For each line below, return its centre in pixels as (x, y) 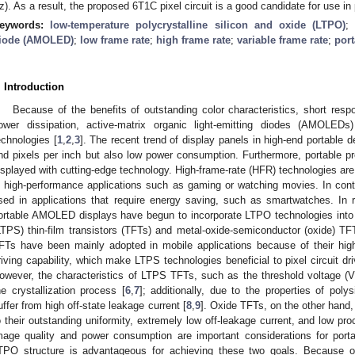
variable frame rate (282, 40)
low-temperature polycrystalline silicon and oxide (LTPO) (198, 25)
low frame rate (115, 40)
